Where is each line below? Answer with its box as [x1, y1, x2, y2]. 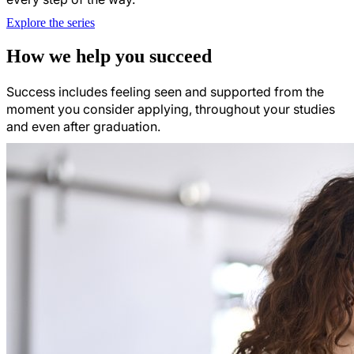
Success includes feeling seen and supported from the [6, 84, 324, 100]
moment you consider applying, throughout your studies [6, 101, 335, 118]
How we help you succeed [6, 46, 212, 67]
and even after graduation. [6, 119, 160, 135]
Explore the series [6, 16, 95, 30]
